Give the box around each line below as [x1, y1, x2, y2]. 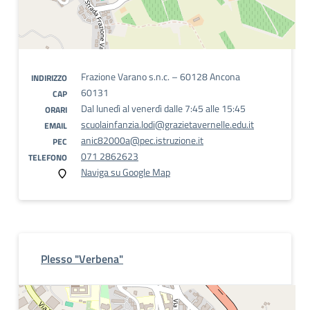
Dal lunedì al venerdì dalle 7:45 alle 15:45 [81, 101, 246, 116]
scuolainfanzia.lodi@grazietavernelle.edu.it [81, 117, 254, 131]
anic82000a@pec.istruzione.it [81, 133, 203, 147]
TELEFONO [28, 151, 67, 164]
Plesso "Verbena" [41, 250, 123, 267]
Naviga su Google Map [81, 165, 170, 179]
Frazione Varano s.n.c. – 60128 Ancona [81, 69, 240, 84]
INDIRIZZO [31, 71, 67, 84]
